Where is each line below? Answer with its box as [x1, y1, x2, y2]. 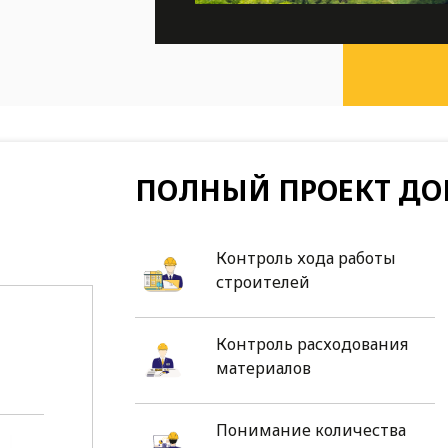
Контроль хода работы [215, 247, 396, 270]
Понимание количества [215, 419, 406, 442]
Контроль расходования [215, 333, 408, 356]
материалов [215, 357, 311, 380]
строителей [215, 271, 310, 294]
